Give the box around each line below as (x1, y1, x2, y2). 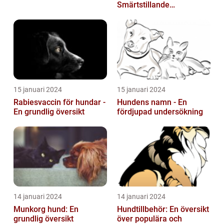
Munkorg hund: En (13, 204, 78, 214)
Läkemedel (117, 9, 157, 19)
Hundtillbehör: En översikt (117, 204, 209, 214)
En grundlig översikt (13, 106, 84, 116)
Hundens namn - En (117, 97, 187, 107)
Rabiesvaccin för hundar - (13, 97, 105, 107)
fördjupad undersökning (117, 106, 203, 116)
